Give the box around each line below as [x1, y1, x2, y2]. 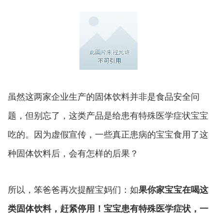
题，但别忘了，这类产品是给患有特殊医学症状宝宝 [8, 109, 208, 121]
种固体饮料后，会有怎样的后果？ [8, 147, 139, 159]
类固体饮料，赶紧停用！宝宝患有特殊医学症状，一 [8, 203, 208, 214]
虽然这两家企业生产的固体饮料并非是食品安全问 [8, 90, 200, 102]
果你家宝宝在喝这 [139, 184, 208, 195]
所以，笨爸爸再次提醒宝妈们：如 [8, 183, 139, 195]
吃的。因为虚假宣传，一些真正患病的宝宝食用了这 [8, 128, 208, 140]
